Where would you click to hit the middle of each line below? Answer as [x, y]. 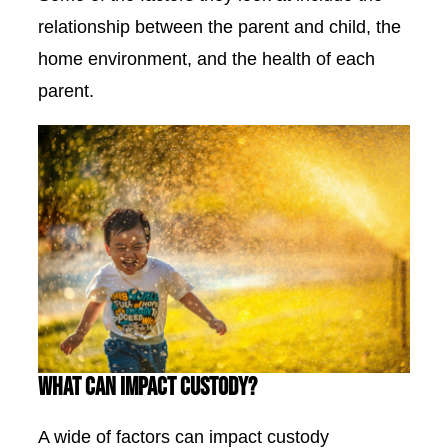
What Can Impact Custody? [147, 387]
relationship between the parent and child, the [219, 27]
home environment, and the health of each [206, 59]
